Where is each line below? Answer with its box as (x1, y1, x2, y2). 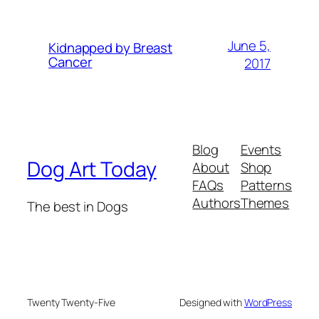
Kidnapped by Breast (48, 38, 173, 57)
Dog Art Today (27, 155, 157, 183)
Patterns (240, 176, 292, 195)
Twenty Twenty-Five (27, 296, 116, 310)
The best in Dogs (27, 197, 128, 216)
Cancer (48, 53, 93, 71)
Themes (240, 194, 290, 213)
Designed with (179, 296, 244, 310)
